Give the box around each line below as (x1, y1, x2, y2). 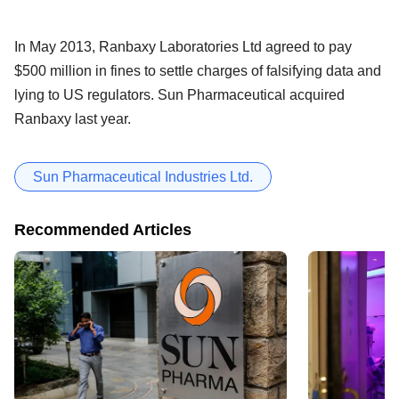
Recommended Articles (14, 220, 191, 239)
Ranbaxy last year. (14, 110, 131, 126)
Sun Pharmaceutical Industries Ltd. (33, 168, 253, 184)
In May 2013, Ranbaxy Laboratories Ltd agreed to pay (14, 38, 352, 54)
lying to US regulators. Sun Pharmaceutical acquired (14, 86, 345, 102)
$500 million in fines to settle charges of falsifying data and (14, 62, 381, 78)
